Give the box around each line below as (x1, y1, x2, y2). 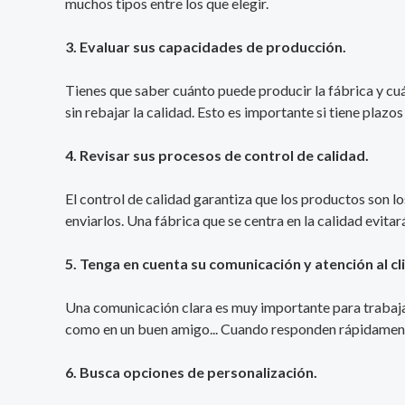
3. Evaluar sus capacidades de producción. (65, 38, 346, 56)
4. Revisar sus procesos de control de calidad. (65, 146, 369, 165)
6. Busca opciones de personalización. (65, 363, 317, 381)
